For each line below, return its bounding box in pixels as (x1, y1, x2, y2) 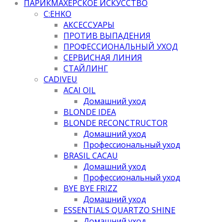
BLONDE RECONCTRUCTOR (63, 117, 167, 128)
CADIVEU (44, 73, 77, 85)
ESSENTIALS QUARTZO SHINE (63, 204, 175, 216)
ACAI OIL (63, 84, 96, 96)
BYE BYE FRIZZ (63, 182, 117, 194)
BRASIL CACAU (63, 150, 118, 161)
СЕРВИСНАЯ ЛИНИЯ (63, 52, 142, 63)
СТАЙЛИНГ (63, 62, 108, 74)
